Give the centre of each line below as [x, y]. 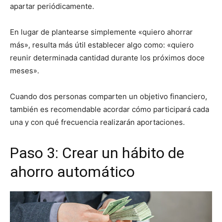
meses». [25, 71]
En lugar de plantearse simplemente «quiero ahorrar [101, 32]
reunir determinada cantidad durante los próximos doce [107, 58]
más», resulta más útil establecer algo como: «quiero [102, 45]
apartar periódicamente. [52, 6]
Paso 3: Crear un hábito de [97, 153]
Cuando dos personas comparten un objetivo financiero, [109, 96]
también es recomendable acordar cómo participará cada [110, 109]
